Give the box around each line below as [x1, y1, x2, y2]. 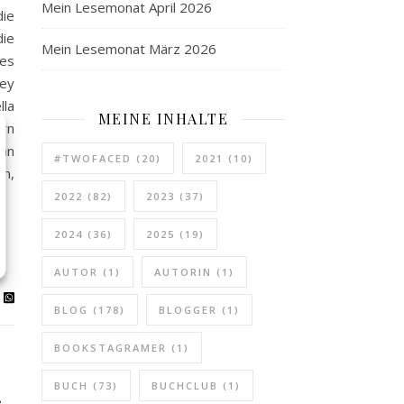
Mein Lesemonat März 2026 [41, 40, 216, 58]
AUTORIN [154, 265, 212, 279]
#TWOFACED [54, 151, 132, 165]
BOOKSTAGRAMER [54, 341, 167, 354]
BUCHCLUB [151, 379, 218, 392]
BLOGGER [159, 303, 217, 317]
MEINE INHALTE [97, 109, 229, 128]
